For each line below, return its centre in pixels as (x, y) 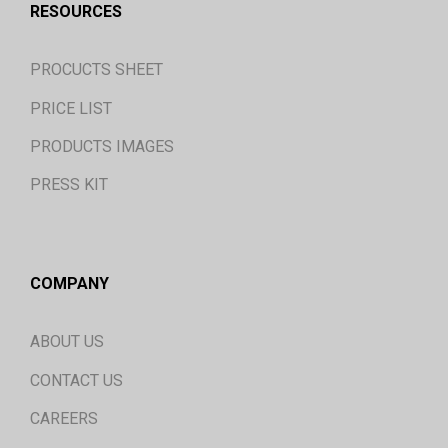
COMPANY (69, 283)
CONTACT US (76, 380)
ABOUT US (67, 342)
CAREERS (64, 418)
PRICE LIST (71, 108)
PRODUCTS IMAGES (102, 146)
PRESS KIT (69, 185)
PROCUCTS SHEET (96, 70)
